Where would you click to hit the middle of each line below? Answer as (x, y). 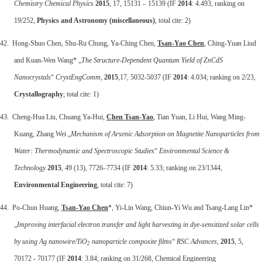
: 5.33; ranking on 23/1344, (185, 168)
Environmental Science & (194, 151)
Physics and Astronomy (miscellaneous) (96, 20)
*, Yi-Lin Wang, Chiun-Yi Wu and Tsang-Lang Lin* (180, 207)
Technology (30, 168)
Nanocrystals (32, 77)
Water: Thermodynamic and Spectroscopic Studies (84, 151)
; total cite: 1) (81, 94)
